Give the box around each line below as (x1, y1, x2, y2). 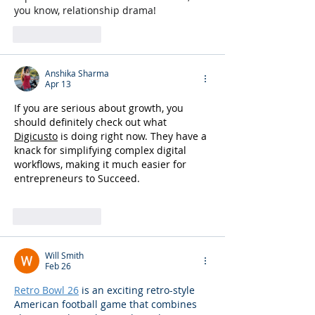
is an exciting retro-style (79, 283, 198, 297)
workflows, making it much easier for (14, 157, 192, 171)
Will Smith (45, 249, 84, 261)
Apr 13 (45, 77, 71, 89)
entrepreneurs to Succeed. (14, 171, 140, 185)
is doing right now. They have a (58, 129, 210, 143)
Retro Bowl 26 (14, 283, 79, 297)
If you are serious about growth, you (14, 101, 186, 115)
